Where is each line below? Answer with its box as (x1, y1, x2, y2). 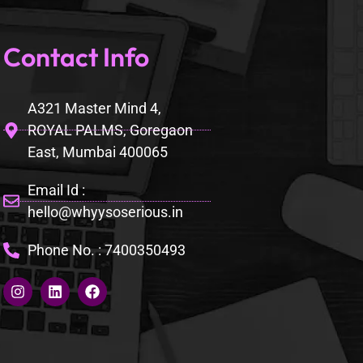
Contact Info (2, 41, 149, 74)
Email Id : (27, 181, 85, 199)
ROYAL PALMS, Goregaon (27, 122, 193, 139)
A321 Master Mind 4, (27, 100, 161, 117)
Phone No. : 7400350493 (27, 241, 186, 259)
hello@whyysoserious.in (27, 203, 183, 221)
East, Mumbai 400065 (27, 143, 168, 161)
